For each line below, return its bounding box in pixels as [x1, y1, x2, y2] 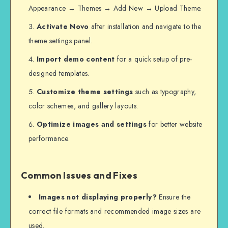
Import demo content [37, 54, 115, 65]
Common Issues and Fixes [21, 169, 138, 182]
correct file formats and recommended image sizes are [28, 206, 201, 216]
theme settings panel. [28, 36, 93, 46]
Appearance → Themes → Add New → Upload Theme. [28, 3, 202, 14]
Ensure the [156, 191, 191, 202]
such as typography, [133, 87, 196, 97]
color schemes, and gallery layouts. [28, 101, 138, 111]
